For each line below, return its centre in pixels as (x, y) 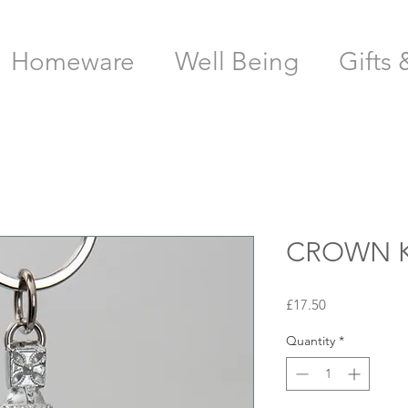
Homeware (72, 61)
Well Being (237, 61)
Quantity (311, 341)
